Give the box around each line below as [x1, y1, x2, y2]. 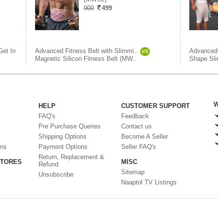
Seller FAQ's [121, 143, 156, 150]
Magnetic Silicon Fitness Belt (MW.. [35, 55, 136, 62]
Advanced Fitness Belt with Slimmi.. [35, 47, 138, 54]
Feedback [121, 112, 149, 120]
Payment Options [38, 143, 88, 150]
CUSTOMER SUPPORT [121, 102, 190, 109]
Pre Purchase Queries [38, 123, 101, 130]
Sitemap [121, 168, 145, 176]
